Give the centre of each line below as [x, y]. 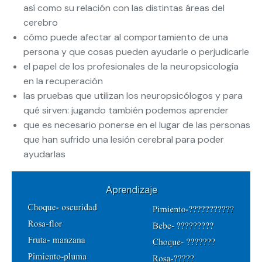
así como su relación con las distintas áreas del [124, 8]
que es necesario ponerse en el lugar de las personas [137, 125]
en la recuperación [63, 81]
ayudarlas [44, 154]
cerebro [41, 23]
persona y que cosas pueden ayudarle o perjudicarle [136, 52]
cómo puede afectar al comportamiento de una [126, 37]
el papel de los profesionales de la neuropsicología [131, 66]
